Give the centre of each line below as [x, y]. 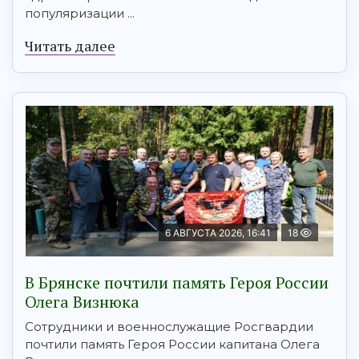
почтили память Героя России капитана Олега [172, 345]
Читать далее [70, 46]
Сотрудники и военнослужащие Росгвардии [169, 327]
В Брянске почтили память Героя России [177, 283]
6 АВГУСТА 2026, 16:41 [218, 233]
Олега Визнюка [82, 302]
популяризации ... [80, 14]
